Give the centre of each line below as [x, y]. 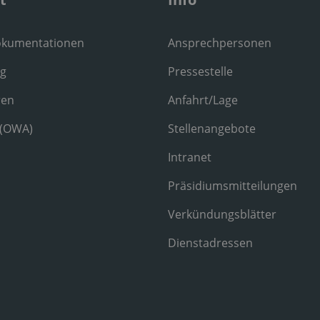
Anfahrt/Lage [202, 100]
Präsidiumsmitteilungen [232, 185]
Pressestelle [200, 71]
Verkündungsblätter [222, 214]
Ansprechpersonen [219, 42]
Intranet [189, 157]
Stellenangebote [211, 128]
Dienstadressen [210, 242]
